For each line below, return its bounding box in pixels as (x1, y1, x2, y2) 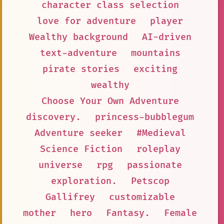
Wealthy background (28, 31, 128, 43)
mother (23, 207, 56, 219)
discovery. (26, 111, 81, 123)
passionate (126, 159, 182, 171)
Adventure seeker (34, 127, 122, 139)
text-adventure (39, 47, 117, 59)
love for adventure (37, 15, 136, 27)
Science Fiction (39, 143, 122, 155)
